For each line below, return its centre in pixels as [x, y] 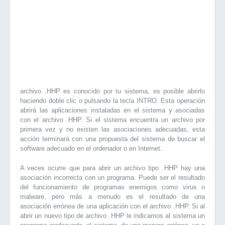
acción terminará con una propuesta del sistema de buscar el [113, 139]
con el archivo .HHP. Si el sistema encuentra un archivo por [113, 120]
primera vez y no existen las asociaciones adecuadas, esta [113, 129]
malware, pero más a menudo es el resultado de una [113, 197]
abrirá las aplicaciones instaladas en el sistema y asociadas [113, 110]
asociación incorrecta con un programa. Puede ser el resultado [113, 178]
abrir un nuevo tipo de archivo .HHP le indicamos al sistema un [113, 216]
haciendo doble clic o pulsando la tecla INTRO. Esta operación [113, 101]
